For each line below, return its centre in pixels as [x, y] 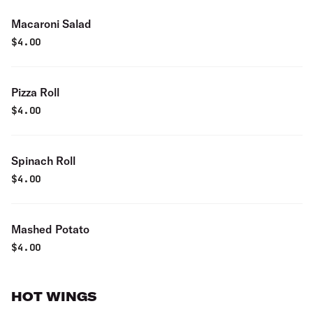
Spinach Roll [43, 161]
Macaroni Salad [51, 24]
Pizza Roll [35, 92]
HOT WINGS [54, 297]
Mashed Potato [50, 229]
